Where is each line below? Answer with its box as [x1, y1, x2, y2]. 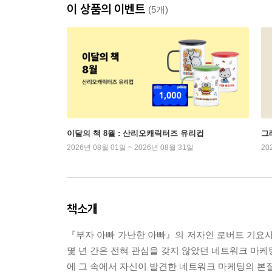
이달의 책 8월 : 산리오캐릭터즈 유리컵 [67, 129, 204, 138]
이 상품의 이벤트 [67, 1, 148, 17]
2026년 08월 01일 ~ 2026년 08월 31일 [67, 143, 194, 152]
